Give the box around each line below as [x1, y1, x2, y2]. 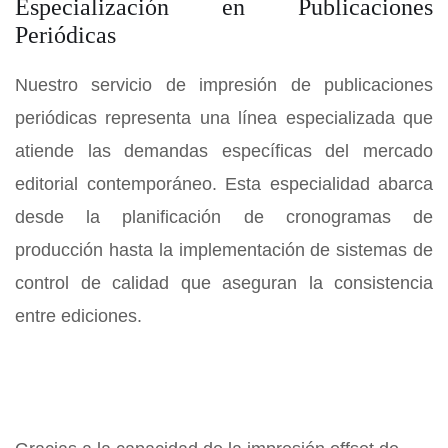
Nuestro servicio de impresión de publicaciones [15, 74, 433, 95]
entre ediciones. [15, 305, 142, 326]
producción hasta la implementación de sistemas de [15, 239, 433, 260]
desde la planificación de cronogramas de [15, 206, 433, 227]
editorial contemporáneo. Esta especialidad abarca [15, 173, 433, 194]
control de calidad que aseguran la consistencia [15, 272, 433, 293]
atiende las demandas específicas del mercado [15, 140, 433, 161]
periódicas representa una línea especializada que [15, 107, 433, 128]
